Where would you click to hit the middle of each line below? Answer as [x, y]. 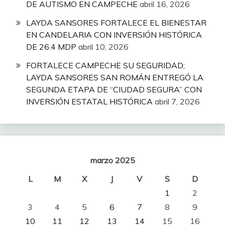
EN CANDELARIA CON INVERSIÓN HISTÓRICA [114, 34]
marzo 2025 [113, 160]
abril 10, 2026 [103, 46]
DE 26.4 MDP [51, 46]
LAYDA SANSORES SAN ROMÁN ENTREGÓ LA [115, 77]
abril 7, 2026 [177, 101]
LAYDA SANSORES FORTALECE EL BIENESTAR [116, 22]
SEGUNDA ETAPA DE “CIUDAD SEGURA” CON [114, 89]
